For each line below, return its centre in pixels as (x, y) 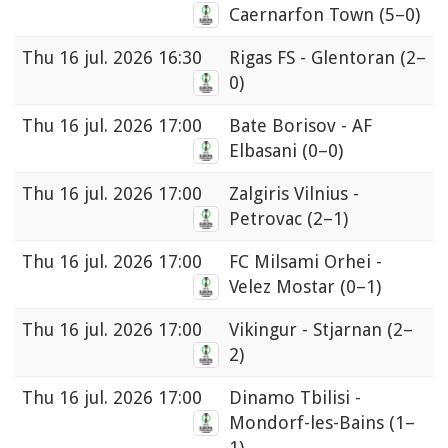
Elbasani (265, 151)
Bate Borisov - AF (300, 126)
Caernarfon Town (304, 15)
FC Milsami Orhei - (305, 262)
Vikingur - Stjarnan (308, 330)
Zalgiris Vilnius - (294, 194)
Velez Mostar (284, 287)
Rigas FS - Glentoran (314, 58)
